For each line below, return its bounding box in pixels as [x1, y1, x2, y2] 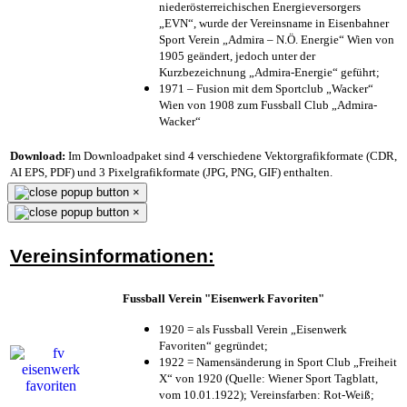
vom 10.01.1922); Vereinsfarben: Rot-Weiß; [159, 387, 374, 402]
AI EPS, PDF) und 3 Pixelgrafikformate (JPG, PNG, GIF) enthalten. [10, 164, 333, 179]
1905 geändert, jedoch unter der [159, 48, 315, 63]
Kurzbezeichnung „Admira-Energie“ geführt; [159, 65, 380, 79]
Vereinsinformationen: [10, 244, 214, 267]
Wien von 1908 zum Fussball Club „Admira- [159, 97, 377, 112]
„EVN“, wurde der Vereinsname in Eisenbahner [159, 15, 389, 30]
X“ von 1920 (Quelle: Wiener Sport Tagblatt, [159, 371, 378, 385]
